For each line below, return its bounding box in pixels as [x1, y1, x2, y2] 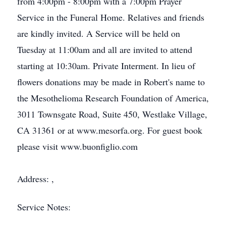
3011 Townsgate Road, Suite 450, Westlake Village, [17, 108, 207, 120]
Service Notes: [17, 201, 71, 213]
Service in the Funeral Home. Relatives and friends [17, 11, 204, 23]
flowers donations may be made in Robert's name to [17, 76, 205, 88]
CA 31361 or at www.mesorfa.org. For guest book [17, 124, 202, 136]
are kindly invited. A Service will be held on [17, 27, 180, 39]
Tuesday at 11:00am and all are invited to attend [17, 43, 192, 55]
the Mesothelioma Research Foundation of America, [17, 92, 209, 104]
